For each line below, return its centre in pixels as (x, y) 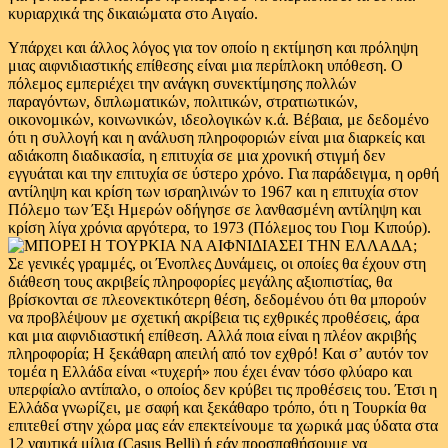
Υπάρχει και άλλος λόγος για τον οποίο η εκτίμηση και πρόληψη (213, 47)
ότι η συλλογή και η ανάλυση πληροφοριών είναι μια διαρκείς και (216, 137)
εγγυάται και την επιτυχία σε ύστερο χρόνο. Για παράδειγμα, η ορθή (223, 173)
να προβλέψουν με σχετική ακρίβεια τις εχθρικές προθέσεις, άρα (213, 317)
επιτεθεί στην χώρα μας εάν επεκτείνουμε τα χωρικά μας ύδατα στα (223, 425)
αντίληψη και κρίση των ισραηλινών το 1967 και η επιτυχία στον (213, 191)
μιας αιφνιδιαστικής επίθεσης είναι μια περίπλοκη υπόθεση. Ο (205, 65)
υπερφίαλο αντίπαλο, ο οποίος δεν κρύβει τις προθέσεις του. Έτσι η (222, 389)
